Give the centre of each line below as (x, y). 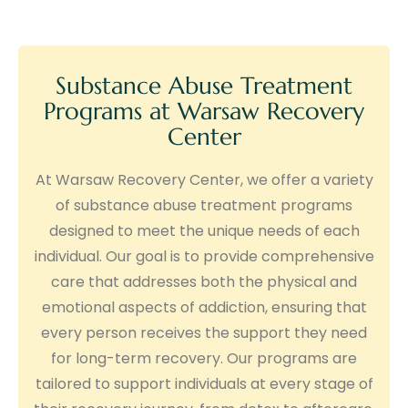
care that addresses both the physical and (204, 281)
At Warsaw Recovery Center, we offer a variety (204, 179)
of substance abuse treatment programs (204, 205)
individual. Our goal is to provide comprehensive (204, 256)
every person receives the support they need (204, 332)
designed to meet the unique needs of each (204, 230)
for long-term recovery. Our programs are (204, 358)
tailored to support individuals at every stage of (204, 383)
